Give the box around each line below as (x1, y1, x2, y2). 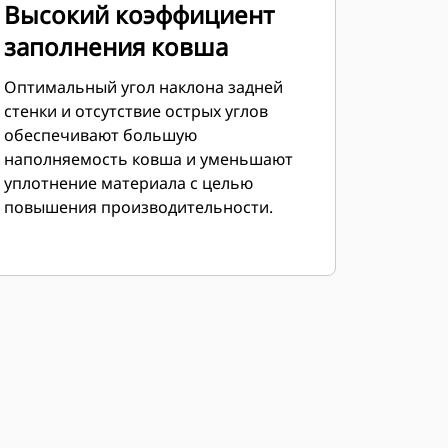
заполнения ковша (3, 30, 228, 63)
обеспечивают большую (3, 124, 197, 146)
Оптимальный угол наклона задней (3, 76, 283, 98)
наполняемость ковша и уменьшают (3, 148, 293, 170)
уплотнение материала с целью (3, 172, 253, 194)
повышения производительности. (3, 196, 273, 218)
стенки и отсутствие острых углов (3, 100, 268, 122)
